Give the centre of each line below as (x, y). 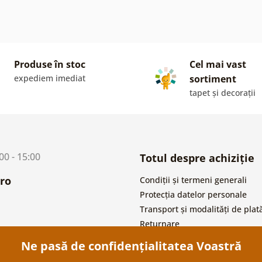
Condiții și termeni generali (193, 180)
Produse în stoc (50, 64)
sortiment (213, 79)
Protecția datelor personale (193, 194)
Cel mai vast (218, 64)
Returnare (160, 223)
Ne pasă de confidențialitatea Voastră (131, 246)
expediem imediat (50, 78)
